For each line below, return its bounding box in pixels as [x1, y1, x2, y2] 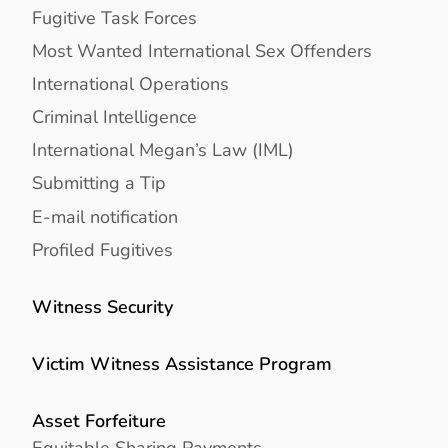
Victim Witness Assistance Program [32, 351, 332, 377]
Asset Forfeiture [32, 408, 166, 434]
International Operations [32, 70, 229, 96]
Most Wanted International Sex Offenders [32, 37, 372, 63]
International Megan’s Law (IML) [32, 137, 294, 163]
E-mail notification [32, 203, 178, 229]
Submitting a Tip [32, 170, 166, 196]
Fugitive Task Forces [32, 4, 197, 30]
